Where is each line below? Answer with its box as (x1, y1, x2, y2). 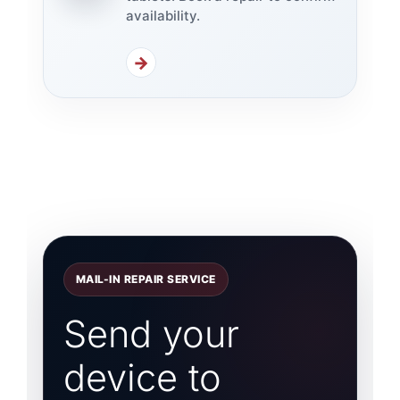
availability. (125, 7, 200, 25)
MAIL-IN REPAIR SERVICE (75, 272, 216, 287)
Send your (62, 312, 239, 357)
